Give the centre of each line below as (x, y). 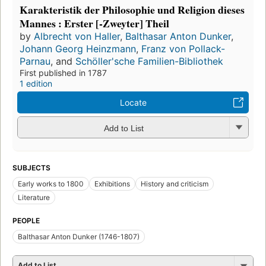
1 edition (36, 84)
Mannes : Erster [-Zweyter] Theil (94, 23)
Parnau (35, 61)
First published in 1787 (63, 73)
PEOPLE (26, 221)
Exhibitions (112, 184)
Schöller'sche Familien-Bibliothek (149, 61)
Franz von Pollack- (183, 49)
